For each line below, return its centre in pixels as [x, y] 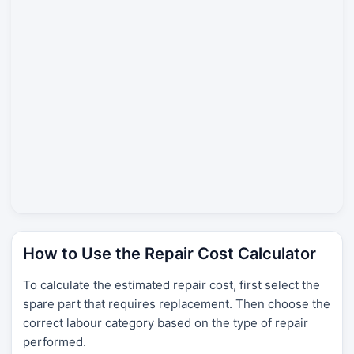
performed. [55, 341]
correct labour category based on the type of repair [166, 322]
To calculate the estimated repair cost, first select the [171, 284]
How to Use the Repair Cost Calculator [169, 253]
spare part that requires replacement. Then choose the [177, 303]
